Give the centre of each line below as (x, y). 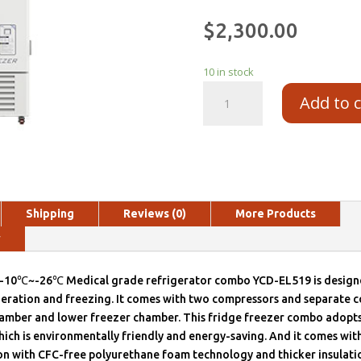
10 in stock (229, 71)
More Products (276, 214)
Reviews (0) (155, 214)
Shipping (50, 214)
